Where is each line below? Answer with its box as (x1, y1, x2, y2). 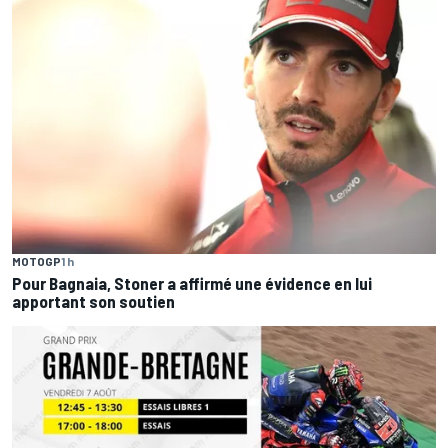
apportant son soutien (12, 291, 175, 312)
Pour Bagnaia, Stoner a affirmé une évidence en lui (12, 273, 372, 294)
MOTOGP (12, 254, 61, 269)
